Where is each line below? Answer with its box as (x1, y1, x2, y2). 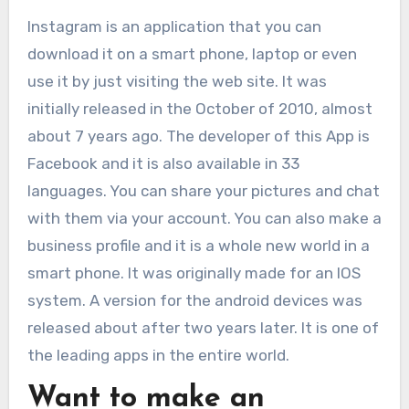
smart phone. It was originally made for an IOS (26, 264, 361, 282)
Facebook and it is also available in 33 (26, 154, 299, 173)
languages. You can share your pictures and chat (26, 182, 380, 200)
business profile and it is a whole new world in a (26, 236, 370, 255)
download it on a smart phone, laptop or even (26, 45, 357, 63)
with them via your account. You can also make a (26, 209, 382, 227)
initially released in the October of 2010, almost (26, 100, 372, 118)
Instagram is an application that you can (26, 17, 321, 36)
